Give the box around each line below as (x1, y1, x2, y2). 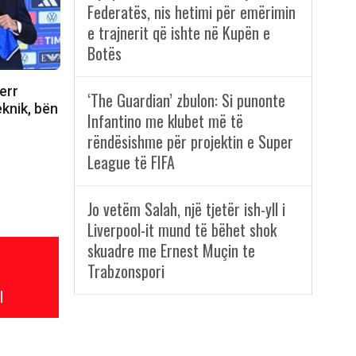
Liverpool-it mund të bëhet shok (87, 218, 277, 242)
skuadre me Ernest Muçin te (87, 238, 255, 263)
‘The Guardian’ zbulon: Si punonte (87, 88, 285, 113)
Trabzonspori (87, 259, 164, 284)
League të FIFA (87, 150, 175, 175)
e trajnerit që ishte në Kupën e (87, 21, 270, 45)
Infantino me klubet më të (87, 109, 243, 133)
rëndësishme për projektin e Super (87, 130, 293, 154)
